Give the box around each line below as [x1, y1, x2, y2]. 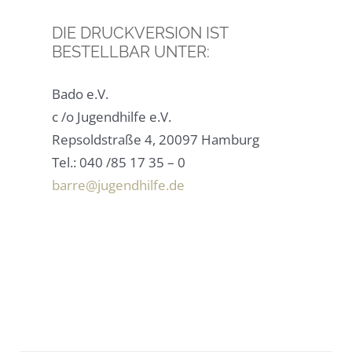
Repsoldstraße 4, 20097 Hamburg [52, 130, 260, 148]
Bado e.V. [52, 84, 109, 103]
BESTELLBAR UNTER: [52, 42, 211, 62]
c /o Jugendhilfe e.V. [52, 107, 172, 126]
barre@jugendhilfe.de [52, 175, 185, 194]
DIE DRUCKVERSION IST [52, 24, 229, 43]
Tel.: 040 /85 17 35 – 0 [52, 152, 186, 171]
